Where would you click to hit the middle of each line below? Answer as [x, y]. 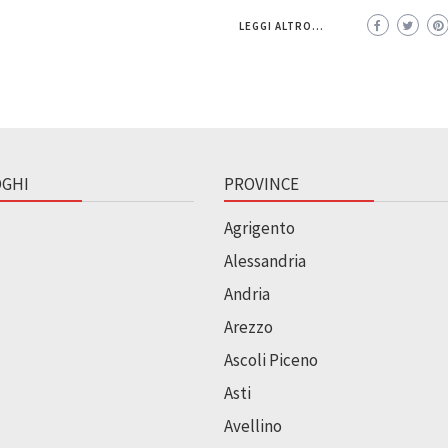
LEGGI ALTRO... [281, 25]
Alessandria [265, 260]
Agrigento [259, 227]
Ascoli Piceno [271, 359]
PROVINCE [261, 183]
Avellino [253, 425]
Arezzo [248, 326]
